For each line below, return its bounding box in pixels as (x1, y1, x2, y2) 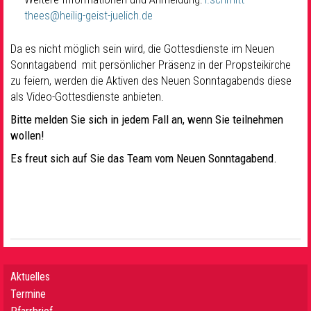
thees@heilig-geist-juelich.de (24, 8, 153, 23)
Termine (10, 287, 46, 301)
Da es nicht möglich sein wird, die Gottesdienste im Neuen (10, 42, 274, 56)
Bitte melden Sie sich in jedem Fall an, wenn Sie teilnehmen (10, 112, 283, 127)
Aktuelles (10, 270, 50, 284)
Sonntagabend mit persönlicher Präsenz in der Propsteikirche (10, 58, 291, 72)
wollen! (10, 128, 44, 143)
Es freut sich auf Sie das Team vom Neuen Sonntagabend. (10, 151, 277, 166)
